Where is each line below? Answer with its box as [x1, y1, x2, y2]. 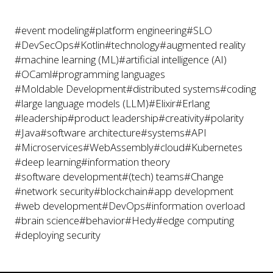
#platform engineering [89, 23, 186, 37]
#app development [147, 184, 233, 198]
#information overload [145, 199, 245, 213]
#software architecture [40, 126, 141, 140]
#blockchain [94, 184, 147, 198]
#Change [184, 169, 224, 183]
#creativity [158, 111, 204, 125]
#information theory [81, 155, 170, 169]
